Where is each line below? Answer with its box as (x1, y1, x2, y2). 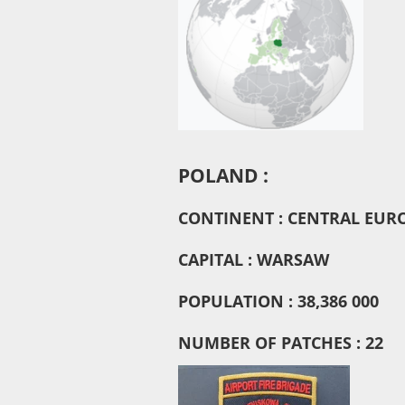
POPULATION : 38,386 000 (178, 289, 379, 312)
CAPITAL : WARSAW (178, 248, 329, 270)
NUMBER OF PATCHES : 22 (178, 331, 383, 353)
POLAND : (178, 162, 273, 188)
